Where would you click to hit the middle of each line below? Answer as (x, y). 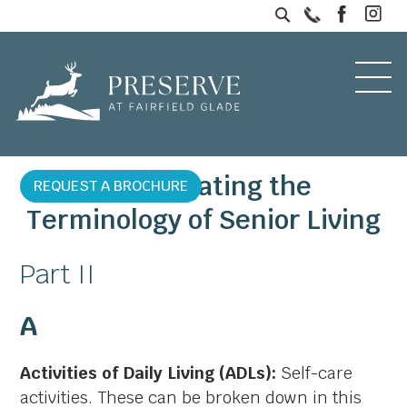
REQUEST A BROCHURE (111, 186)
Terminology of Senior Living (203, 219)
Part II (58, 274)
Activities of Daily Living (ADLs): (149, 373)
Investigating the (203, 186)
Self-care (315, 373)
